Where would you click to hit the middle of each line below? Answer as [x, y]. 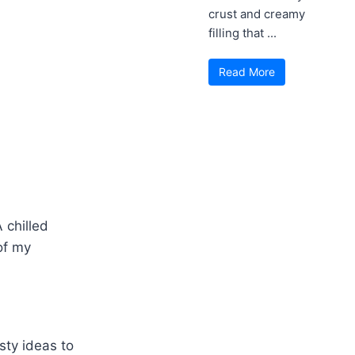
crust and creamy [257, 13]
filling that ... [243, 32]
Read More [247, 71]
